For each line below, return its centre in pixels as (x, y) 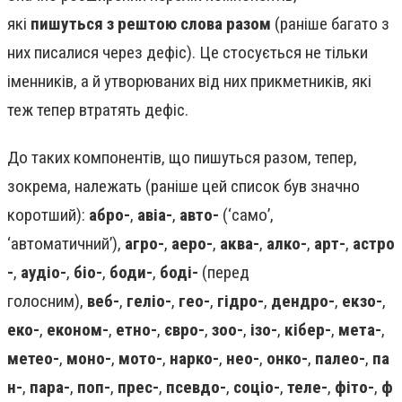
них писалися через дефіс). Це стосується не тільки (188, 52)
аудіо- (44, 273)
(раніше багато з (330, 23)
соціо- (257, 388)
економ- (78, 330)
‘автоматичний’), (66, 244)
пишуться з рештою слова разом (151, 23)
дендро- (303, 301)
